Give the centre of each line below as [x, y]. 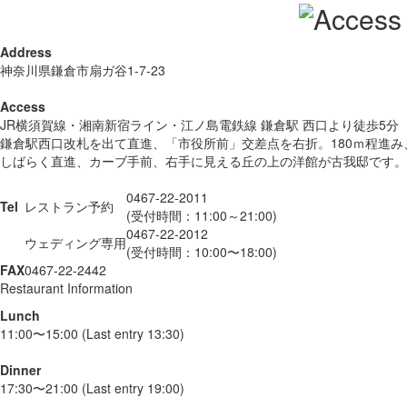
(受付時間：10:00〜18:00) [202, 251]
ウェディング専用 [75, 242]
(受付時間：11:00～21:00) [202, 215]
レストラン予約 [69, 206]
